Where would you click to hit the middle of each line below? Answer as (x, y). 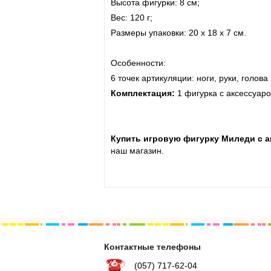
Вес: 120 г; (132, 17)
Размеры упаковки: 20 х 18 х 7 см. (178, 32)
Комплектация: (144, 93)
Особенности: (138, 63)
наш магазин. (137, 150)
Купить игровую (146, 138)
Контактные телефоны (152, 247)
